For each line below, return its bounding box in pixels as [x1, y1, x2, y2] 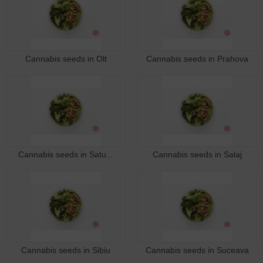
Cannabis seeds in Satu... [18, 149, 113, 159]
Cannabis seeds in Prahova [146, 53, 248, 63]
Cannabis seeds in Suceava [146, 245, 249, 255]
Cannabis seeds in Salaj [153, 149, 242, 159]
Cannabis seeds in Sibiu [21, 245, 110, 255]
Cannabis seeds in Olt [25, 53, 107, 63]
